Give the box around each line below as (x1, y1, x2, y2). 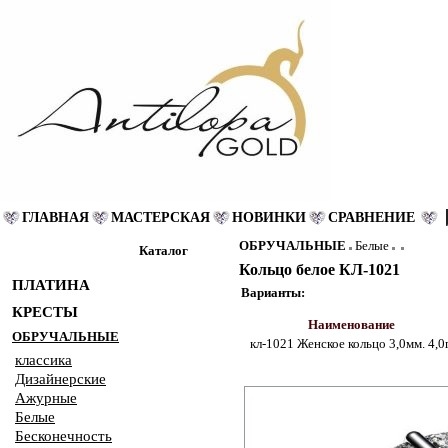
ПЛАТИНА (12, 277, 90, 293)
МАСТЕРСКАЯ (111, 210, 210, 225)
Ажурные (15, 390, 77, 406)
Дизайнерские (15, 371, 106, 387)
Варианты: (240, 285, 305, 300)
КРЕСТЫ (12, 304, 78, 320)
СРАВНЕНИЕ (328, 210, 415, 225)
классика (15, 352, 72, 368)
